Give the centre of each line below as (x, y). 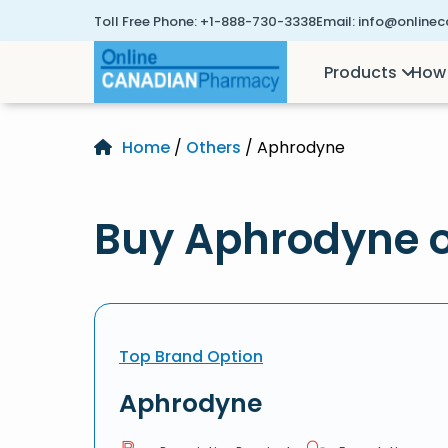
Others (213, 147)
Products (361, 72)
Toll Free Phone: (145, 21)
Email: (335, 21)
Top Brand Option (191, 356)
